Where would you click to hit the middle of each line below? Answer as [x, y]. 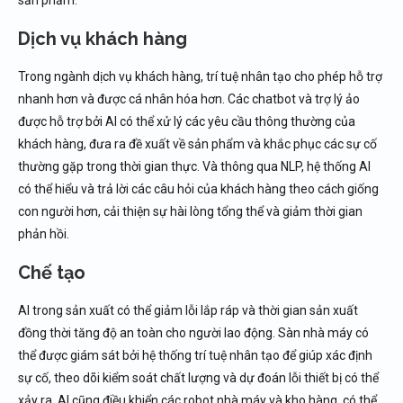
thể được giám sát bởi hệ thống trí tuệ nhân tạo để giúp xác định [195, 355]
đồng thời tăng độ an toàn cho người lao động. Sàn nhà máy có [193, 333]
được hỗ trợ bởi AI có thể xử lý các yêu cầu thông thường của [187, 121]
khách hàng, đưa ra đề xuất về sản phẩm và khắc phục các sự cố [197, 144]
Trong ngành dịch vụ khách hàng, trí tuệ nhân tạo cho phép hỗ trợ [200, 76]
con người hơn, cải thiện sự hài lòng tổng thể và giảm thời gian [190, 211]
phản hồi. [44, 234]
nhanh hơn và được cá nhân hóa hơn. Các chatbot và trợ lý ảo [189, 99]
